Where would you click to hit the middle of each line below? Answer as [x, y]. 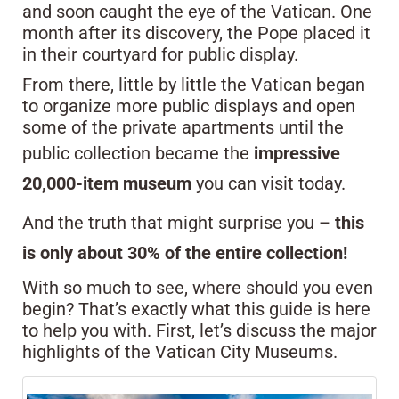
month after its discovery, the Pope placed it [196, 33]
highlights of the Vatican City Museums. [180, 351]
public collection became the [138, 153]
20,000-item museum [107, 183]
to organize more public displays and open [189, 106]
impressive [297, 153]
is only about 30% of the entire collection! [185, 252]
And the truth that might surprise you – [179, 222]
